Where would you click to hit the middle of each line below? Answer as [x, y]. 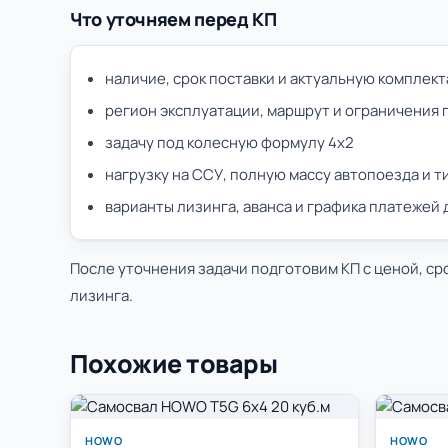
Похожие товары [173, 363]
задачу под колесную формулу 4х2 [229, 142]
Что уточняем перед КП [173, 19]
